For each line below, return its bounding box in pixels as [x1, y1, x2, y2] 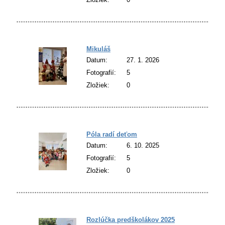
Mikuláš [86, 45, 110, 53]
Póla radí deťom [86, 130, 137, 138]
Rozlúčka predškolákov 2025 [86, 215, 175, 223]
